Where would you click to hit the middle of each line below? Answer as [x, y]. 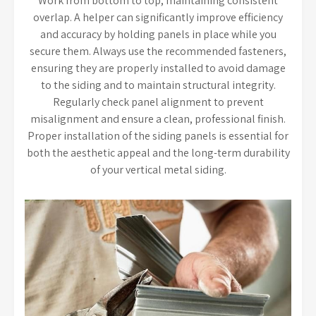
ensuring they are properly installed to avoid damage [158, 68]
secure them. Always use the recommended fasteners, [158, 51]
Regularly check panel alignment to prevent [158, 102]
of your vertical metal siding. [158, 170]
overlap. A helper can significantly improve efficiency [158, 18]
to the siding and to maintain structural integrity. [158, 85]
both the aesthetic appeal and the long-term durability [158, 153]
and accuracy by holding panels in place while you [158, 35]
